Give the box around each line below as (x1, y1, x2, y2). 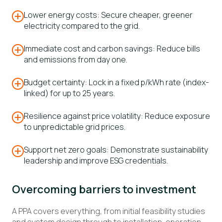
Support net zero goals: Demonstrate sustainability (24, 144, 208, 156)
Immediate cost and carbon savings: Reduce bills (24, 43, 200, 55)
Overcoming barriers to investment (12, 182, 196, 197)
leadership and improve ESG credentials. (24, 155, 168, 166)
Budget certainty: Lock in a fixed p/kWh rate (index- (24, 77, 209, 88)
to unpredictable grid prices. (24, 121, 125, 133)
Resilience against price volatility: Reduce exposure (24, 111, 210, 122)
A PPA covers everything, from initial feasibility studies (12, 206, 205, 217)
